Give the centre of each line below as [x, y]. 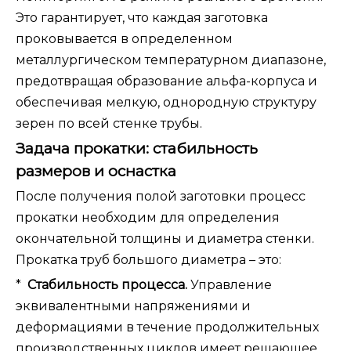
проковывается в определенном [124, 39]
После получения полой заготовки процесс [161, 197]
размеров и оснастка [96, 172]
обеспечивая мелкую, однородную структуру [166, 103]
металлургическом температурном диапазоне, [171, 60]
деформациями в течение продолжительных [167, 327]
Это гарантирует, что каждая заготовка [142, 18]
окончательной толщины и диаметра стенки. [165, 239]
